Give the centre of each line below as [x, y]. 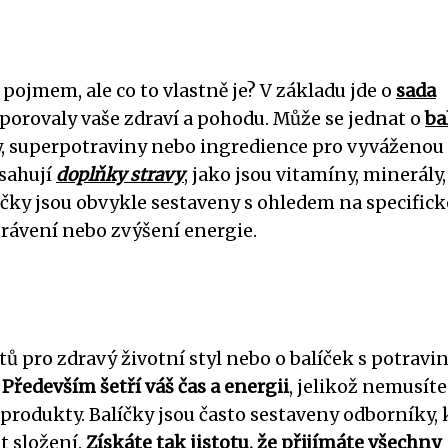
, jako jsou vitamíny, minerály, [315, 174]
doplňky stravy [120, 174]
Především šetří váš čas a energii [145, 386]
